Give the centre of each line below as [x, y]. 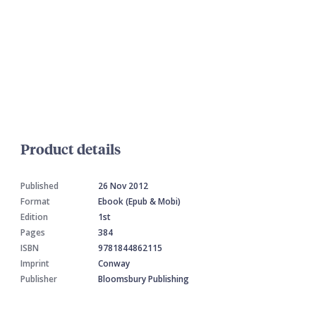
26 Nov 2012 [123, 186]
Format [35, 201]
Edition [34, 217]
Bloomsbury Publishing [144, 279]
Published [39, 186]
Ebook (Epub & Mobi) [139, 201]
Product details [71, 148]
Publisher [39, 279]
